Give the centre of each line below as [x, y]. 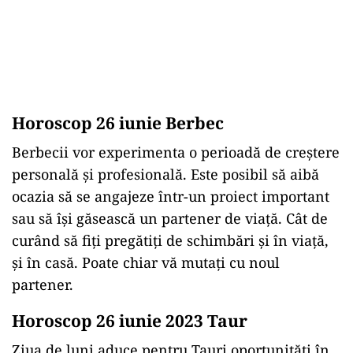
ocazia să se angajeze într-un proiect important [171, 196]
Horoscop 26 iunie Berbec [118, 123]
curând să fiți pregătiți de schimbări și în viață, [170, 240]
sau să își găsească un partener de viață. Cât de [170, 218]
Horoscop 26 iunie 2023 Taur [130, 321]
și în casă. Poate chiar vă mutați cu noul [146, 262]
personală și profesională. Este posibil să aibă [165, 174]
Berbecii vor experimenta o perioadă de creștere [176, 152]
